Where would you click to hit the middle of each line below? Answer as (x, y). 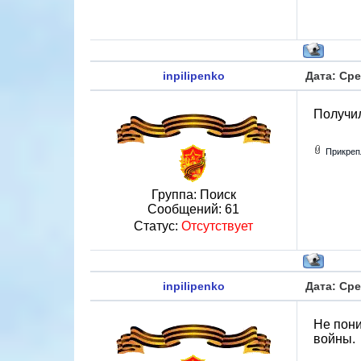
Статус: (158, 226)
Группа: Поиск (193, 195)
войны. (334, 339)
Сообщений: (186, 209)
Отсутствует (217, 226)
